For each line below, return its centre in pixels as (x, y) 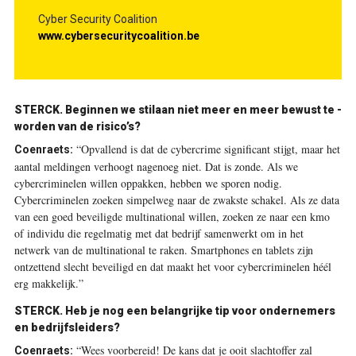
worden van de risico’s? (77, 126)
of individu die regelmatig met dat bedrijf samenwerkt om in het (159, 233)
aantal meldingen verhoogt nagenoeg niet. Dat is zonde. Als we (156, 166)
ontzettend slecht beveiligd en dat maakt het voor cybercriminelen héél (172, 266)
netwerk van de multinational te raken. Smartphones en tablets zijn (163, 250)
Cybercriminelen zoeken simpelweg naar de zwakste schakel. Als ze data (176, 199)
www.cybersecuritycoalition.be (118, 35)
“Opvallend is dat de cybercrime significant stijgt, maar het (206, 149)
